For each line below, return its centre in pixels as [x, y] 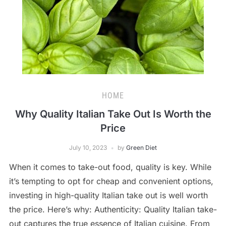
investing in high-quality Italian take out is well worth [108, 195]
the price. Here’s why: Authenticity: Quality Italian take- [113, 209]
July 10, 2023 [88, 148]
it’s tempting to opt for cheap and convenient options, [111, 181]
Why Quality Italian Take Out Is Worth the [113, 114]
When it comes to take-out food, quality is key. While [110, 167]
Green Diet [142, 148]
